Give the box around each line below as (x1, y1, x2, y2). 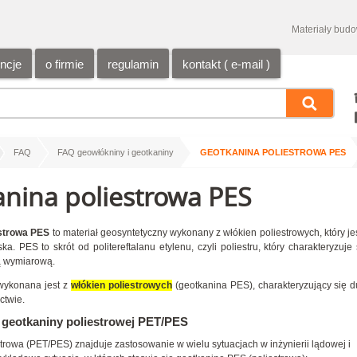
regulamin (108, 57, 159, 71)
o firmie (45, 57, 84, 71)
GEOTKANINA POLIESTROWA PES (200, 147, 346, 157)
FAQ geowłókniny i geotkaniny (57, 147, 174, 157)
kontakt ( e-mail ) (182, 57, 270, 71)
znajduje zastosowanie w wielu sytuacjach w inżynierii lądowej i (75, 339, 351, 350)
